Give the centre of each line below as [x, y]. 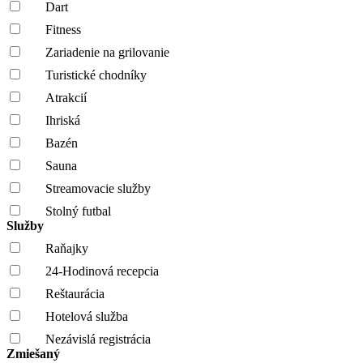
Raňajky [67, 248]
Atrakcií [66, 97]
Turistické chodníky [96, 75]
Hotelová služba [87, 316]
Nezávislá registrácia [98, 339]
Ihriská [63, 120]
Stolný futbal [78, 211]
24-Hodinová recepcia [102, 271]
